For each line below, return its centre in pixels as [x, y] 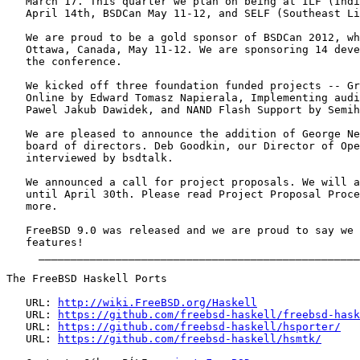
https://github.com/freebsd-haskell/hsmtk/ [190, 339]
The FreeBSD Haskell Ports [87, 279]
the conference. [64, 62]
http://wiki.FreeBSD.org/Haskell [157, 303]
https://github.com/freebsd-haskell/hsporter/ [199, 327]
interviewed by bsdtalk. [90, 158]
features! [45, 243]
